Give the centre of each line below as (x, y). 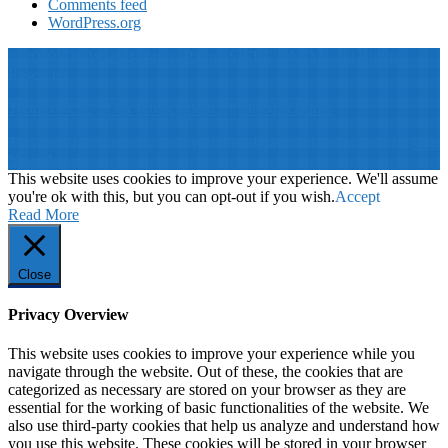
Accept (357, 196)
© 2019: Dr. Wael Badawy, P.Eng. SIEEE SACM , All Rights (203, 56)
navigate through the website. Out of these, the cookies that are (205, 372)
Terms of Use (50, 108)
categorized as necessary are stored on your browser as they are (207, 390)
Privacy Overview (68, 314)
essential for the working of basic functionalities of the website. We (218, 408)
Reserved (37, 74)
